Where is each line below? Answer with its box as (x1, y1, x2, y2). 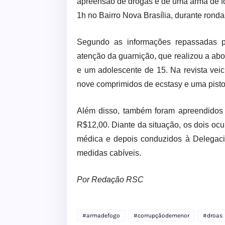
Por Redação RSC (77, 175, 144, 184)
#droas (203, 212, 222, 219)
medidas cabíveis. (77, 149, 141, 158)
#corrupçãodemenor (134, 212, 189, 219)
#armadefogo (82, 212, 120, 219)
